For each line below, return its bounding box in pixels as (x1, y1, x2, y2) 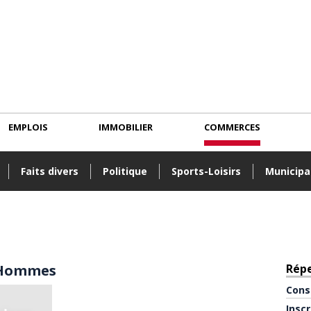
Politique (103, 165, 148, 178)
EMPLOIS (8, 121, 48, 134)
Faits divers (21, 165, 79, 178)
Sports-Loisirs (171, 165, 242, 178)
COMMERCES (203, 121, 260, 134)
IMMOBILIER (99, 121, 153, 134)
